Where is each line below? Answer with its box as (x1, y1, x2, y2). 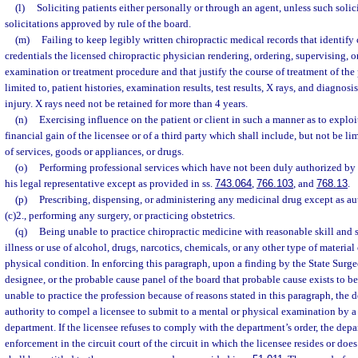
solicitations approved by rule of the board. (5, 18, 191, 30)
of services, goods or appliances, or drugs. (5, 145, 184, 157)
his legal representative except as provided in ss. (5, 177, 215, 189)
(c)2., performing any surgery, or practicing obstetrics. (5, 209, 235, 221)
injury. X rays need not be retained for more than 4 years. (5, 97, 248, 109)
